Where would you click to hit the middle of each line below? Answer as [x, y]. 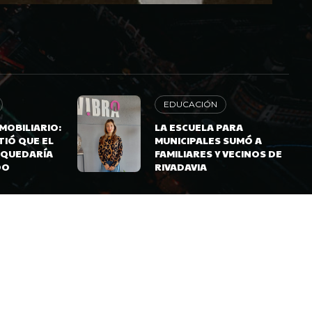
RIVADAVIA [180, 166]
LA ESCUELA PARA [198, 127]
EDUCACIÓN [190, 104]
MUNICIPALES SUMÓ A [208, 140]
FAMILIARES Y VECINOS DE [218, 153]
